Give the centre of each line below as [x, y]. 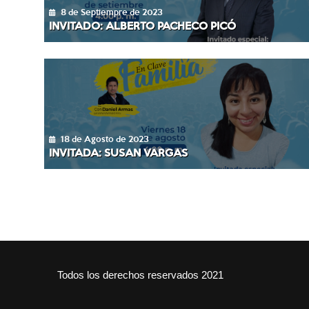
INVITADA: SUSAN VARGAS [119, 152]
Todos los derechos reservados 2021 [141, 275]
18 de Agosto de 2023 [104, 138]
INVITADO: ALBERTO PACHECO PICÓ [143, 25]
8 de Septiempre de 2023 [111, 11]
